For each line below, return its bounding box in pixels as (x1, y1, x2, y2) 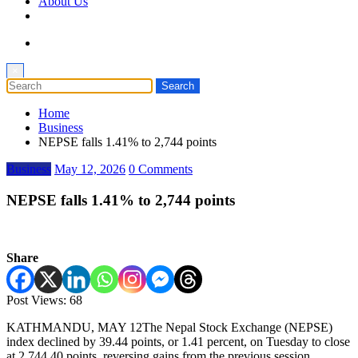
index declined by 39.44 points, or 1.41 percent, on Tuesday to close (6, 335, 350, 349)
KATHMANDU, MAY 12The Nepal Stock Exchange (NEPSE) (6, 320, 332, 335)
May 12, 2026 (54, 162, 125, 176)
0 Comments (129, 162, 193, 176)
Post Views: (6, 293, 66, 308)
